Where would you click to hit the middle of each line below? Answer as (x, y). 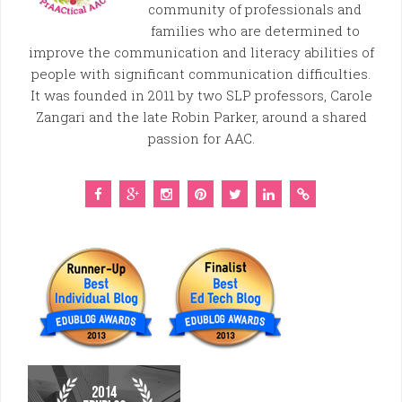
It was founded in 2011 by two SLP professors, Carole (201, 95)
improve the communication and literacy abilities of (201, 52)
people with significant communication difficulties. (201, 73)
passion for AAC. (201, 138)
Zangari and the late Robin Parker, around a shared (201, 116)
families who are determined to (255, 30)
